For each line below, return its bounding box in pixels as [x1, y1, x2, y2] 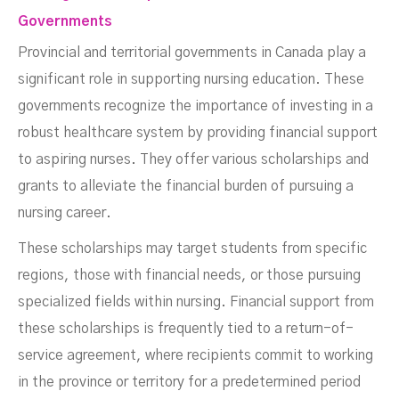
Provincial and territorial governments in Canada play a [18, 45, 366, 61]
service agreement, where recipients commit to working [18, 348, 373, 363]
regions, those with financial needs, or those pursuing [18, 268, 361, 283]
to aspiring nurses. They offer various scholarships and [18, 152, 369, 167]
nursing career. [18, 206, 111, 221]
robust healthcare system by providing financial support [18, 126, 378, 141]
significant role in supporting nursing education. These [18, 72, 364, 87]
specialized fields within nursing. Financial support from [18, 295, 374, 310]
